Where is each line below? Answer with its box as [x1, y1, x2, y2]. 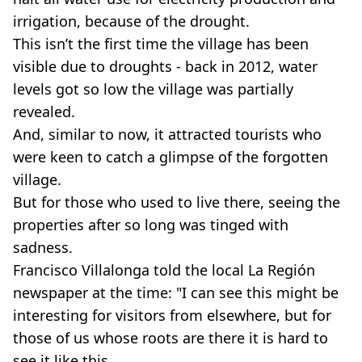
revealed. [13, 101, 79, 121]
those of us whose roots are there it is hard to [13, 327, 328, 347]
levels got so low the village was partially [13, 78, 293, 99]
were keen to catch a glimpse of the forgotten [13, 146, 328, 166]
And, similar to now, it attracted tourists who [13, 124, 322, 144]
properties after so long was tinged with [13, 214, 288, 234]
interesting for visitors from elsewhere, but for [13, 305, 331, 325]
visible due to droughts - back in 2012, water [13, 56, 318, 76]
